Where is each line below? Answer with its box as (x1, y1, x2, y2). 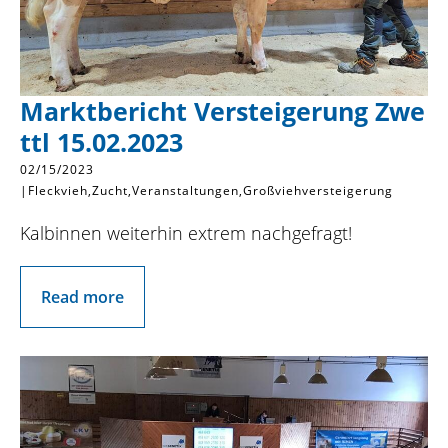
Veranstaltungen (132, 181, 239, 199)
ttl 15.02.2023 (20, 125, 183, 159)
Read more (41, 285, 124, 308)
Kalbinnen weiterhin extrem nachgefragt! (20, 220, 352, 245)
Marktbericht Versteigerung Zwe (20, 94, 425, 128)
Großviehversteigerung (243, 181, 393, 199)
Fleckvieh (28, 181, 88, 199)
